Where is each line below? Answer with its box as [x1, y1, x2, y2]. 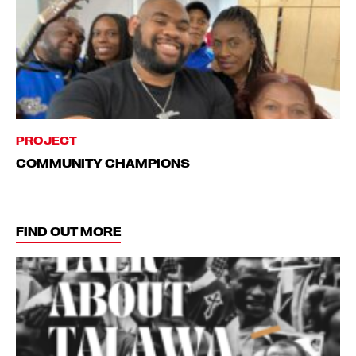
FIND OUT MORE [16, 223, 121, 238]
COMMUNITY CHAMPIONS [16, 155, 190, 170]
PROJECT [16, 133, 77, 146]
